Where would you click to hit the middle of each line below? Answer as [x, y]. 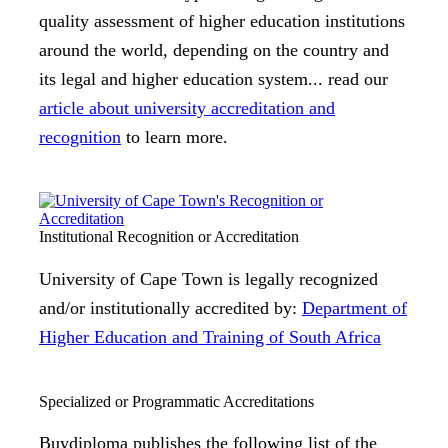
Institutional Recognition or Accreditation [169, 237]
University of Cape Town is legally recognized [208, 278]
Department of [354, 307]
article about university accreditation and [187, 107]
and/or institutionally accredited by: [170, 307]
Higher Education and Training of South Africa [210, 336]
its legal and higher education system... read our [213, 78]
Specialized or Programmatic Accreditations [176, 401]
